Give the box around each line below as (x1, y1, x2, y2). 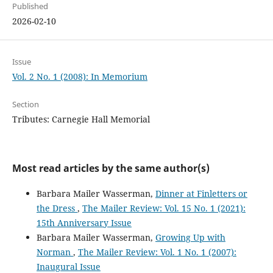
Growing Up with (155, 231, 225, 243)
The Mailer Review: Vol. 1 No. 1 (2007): (77, 246, 236, 258)
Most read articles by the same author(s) (12, 161, 210, 175)
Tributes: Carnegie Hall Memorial (12, 113, 150, 125)
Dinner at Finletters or (155, 187, 247, 199)
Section (12, 98, 39, 110)
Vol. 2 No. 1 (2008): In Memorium (12, 70, 147, 82)
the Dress (36, 202, 77, 214)
